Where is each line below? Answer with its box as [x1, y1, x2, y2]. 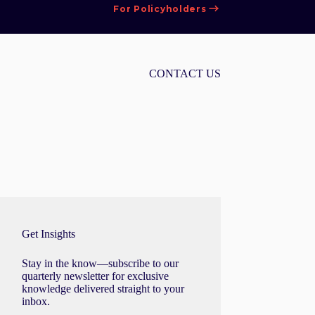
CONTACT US [148, 67, 221, 79]
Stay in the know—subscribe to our [22, 257, 179, 269]
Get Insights [22, 228, 76, 240]
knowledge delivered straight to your [22, 283, 185, 295]
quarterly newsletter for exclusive [22, 270, 169, 282]
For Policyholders [113, 4, 207, 14]
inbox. [22, 295, 51, 307]
